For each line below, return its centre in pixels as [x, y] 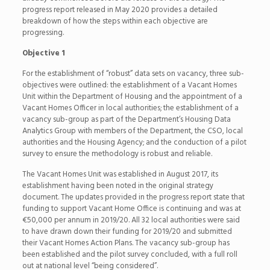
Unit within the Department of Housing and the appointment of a [132, 96]
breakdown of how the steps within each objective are [115, 21]
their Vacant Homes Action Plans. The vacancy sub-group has [126, 243]
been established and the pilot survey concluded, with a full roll [130, 254]
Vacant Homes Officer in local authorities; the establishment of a [130, 108]
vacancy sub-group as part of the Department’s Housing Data [126, 119]
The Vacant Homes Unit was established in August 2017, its [120, 174]
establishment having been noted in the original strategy [118, 186]
